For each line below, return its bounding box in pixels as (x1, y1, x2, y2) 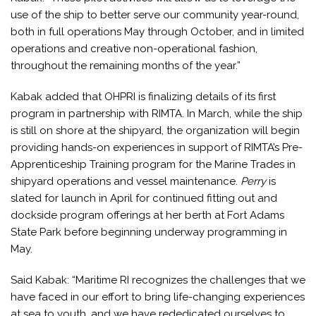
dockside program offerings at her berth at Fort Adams (11, 209, 284, 222)
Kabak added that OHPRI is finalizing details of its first (11, 90, 276, 104)
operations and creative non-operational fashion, (11, 42, 257, 56)
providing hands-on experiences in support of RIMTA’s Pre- (11, 141, 303, 154)
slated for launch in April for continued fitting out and (11, 192, 277, 205)
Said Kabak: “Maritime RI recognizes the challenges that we (11, 274, 305, 287)
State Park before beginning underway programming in (11, 226, 287, 239)
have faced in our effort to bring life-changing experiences (11, 291, 305, 304)
